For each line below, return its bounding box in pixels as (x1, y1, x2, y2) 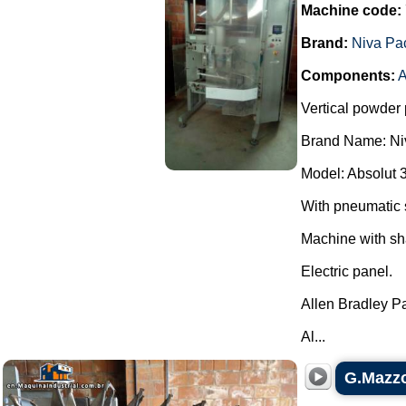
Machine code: (301, 3, 401, 18)
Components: (301, 68, 395, 83)
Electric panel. (301, 264, 392, 279)
